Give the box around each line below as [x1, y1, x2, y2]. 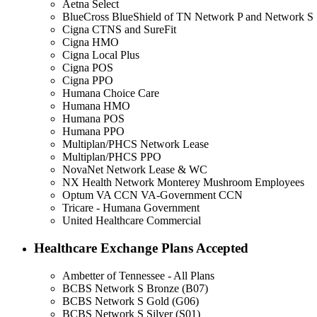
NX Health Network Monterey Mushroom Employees [62, 176, 304, 189]
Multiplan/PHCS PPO [62, 151, 161, 163]
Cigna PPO [62, 74, 113, 87]
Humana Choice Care [62, 87, 159, 100]
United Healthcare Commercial [62, 214, 201, 227]
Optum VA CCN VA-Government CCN [62, 189, 243, 202]
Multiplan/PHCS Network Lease [62, 138, 209, 151]
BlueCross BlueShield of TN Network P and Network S [62, 11, 313, 23]
